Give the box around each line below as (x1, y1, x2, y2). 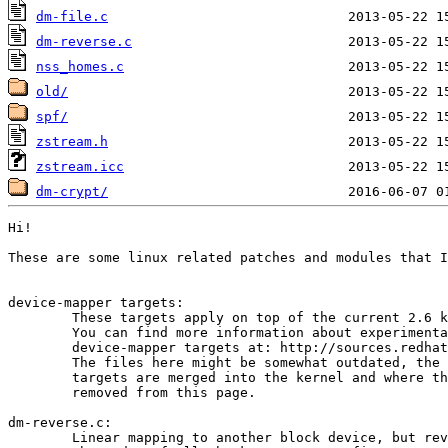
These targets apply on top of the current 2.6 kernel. (8, 310, 72, 326)
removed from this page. (8, 385, 72, 401)
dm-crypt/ (36, 183, 108, 199)
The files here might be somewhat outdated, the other (8, 355, 72, 371)
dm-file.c (36, 8, 108, 24)
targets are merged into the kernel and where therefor (8, 370, 72, 386)
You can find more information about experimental (8, 325, 72, 341)
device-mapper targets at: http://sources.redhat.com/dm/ (8, 340, 72, 356)
